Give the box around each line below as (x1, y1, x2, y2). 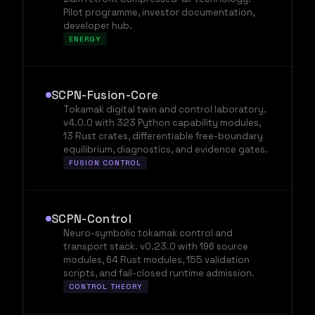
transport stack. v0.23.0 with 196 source (63, 240, 248, 252)
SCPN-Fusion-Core (51, 86, 159, 103)
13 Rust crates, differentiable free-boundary (63, 129, 263, 142)
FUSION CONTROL (68, 157, 142, 167)
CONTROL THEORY (68, 281, 143, 291)
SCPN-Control (51, 210, 132, 226)
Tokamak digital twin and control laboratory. (63, 103, 266, 115)
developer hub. (63, 19, 132, 32)
